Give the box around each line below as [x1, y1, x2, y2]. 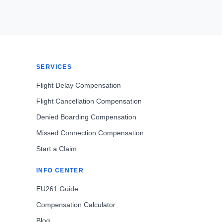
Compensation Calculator [36, 201, 115, 209]
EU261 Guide [36, 185, 78, 193]
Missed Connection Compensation [36, 129, 144, 137]
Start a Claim [36, 145, 77, 153]
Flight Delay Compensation [36, 81, 121, 89]
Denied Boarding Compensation [36, 113, 136, 121]
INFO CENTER [36, 167, 84, 173]
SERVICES [36, 64, 72, 70]
